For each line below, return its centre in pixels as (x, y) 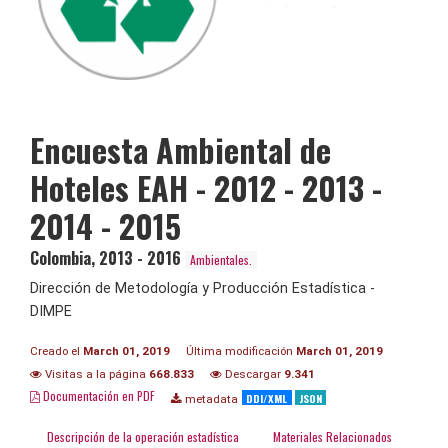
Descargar (253, 373)
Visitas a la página (95, 373)
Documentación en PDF (97, 395)
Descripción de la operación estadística (143, 436)
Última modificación (241, 350)
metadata (210, 398)
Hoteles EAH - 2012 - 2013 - (206, 187)
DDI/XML (267, 397)
